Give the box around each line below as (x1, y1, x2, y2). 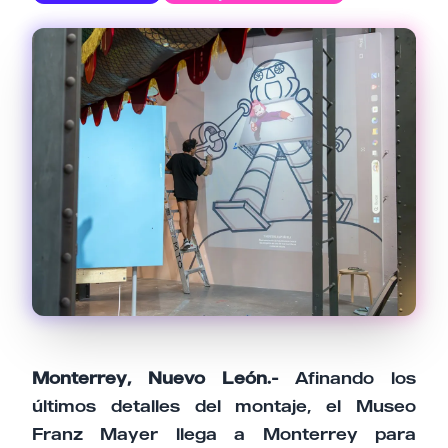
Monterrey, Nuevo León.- (32, 368, 279, 389)
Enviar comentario (242, 286, 371, 302)
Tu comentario (64, 147, 168, 163)
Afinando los (278, 368, 416, 389)
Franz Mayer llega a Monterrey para (32, 424, 416, 445)
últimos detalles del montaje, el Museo (32, 396, 416, 417)
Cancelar (125, 286, 189, 302)
